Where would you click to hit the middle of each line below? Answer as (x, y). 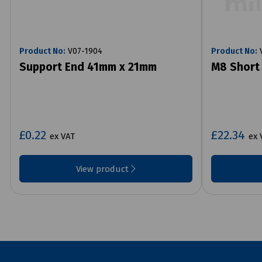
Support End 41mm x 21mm (88, 67)
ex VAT (62, 136)
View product (103, 169)
